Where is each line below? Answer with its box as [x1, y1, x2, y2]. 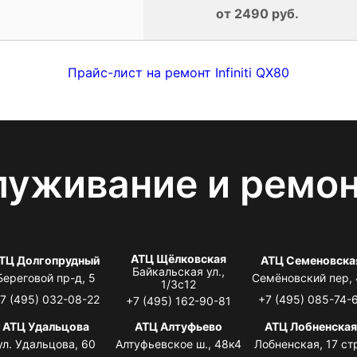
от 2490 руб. [215, 5, 299, 22]
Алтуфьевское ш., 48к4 [115, 336, 241, 351]
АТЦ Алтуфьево [134, 319, 222, 333]
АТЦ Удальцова [2, 319, 90, 333]
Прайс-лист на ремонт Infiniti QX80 [68, 64, 289, 80]
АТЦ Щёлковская [130, 251, 226, 265]
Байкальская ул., [131, 264, 225, 278]
